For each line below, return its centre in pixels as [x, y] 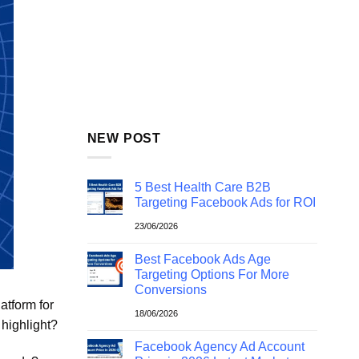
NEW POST [124, 138]
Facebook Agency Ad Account [219, 347]
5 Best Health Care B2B [202, 188]
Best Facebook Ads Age [202, 260]
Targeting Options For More [212, 275]
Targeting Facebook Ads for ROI [225, 203]
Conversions [170, 290]
